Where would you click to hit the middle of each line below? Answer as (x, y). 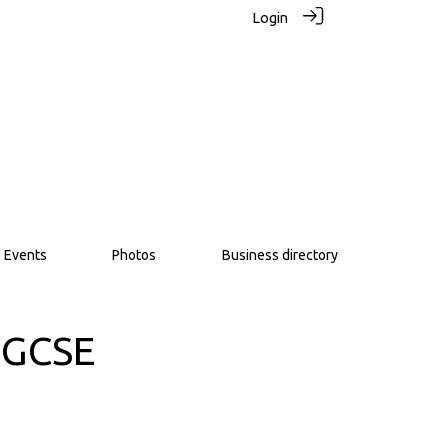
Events (25, 255)
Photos (134, 255)
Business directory (279, 255)
